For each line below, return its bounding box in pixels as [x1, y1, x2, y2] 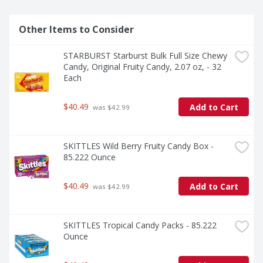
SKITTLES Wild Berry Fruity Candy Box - [63, 140, 214, 152]
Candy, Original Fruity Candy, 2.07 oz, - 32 [63, 61, 221, 73]
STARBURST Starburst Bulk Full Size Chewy [63, 50, 227, 62]
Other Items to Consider [19, 23, 134, 36]
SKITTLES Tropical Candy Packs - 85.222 [63, 220, 217, 231]
